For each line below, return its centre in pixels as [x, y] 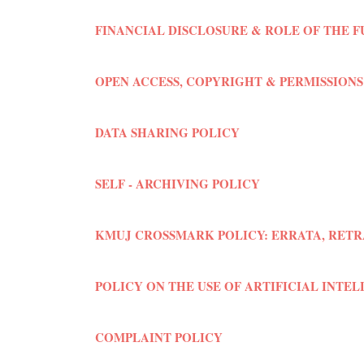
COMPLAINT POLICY [159, 337]
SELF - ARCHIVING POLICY [178, 184]
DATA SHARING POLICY [167, 132]
